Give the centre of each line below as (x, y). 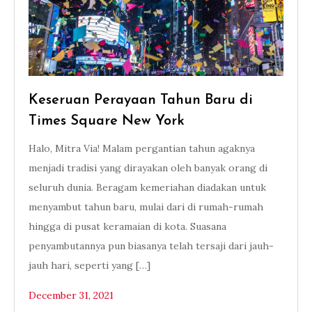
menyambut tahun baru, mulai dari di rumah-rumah (146, 207)
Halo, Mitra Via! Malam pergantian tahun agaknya (142, 148)
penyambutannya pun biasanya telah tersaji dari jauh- (151, 246)
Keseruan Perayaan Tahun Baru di (141, 100)
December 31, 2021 (71, 295)
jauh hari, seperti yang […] (89, 265)
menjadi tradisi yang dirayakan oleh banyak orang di (148, 168)
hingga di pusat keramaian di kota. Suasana (127, 226)
